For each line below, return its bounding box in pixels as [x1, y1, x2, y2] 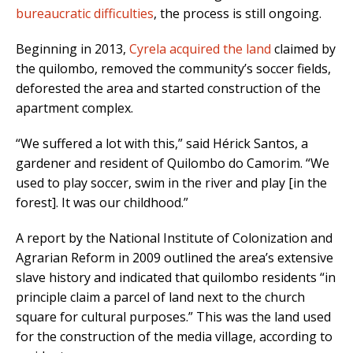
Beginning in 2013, [16, 40, 129, 58]
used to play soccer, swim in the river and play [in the [16, 174, 327, 192]
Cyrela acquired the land [129, 40, 271, 58]
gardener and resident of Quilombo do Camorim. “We [16, 154, 329, 173]
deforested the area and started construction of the [16, 80, 321, 98]
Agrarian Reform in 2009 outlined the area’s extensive [16, 249, 333, 267]
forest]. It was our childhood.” [16, 194, 188, 212]
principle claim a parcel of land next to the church [16, 288, 305, 307]
